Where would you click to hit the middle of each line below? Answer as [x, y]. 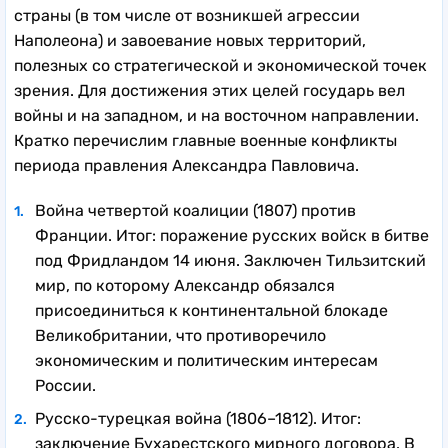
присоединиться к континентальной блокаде [211, 310]
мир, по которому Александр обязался [185, 285]
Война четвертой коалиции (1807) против [195, 210]
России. [65, 385]
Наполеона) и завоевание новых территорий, [190, 40]
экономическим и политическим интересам [206, 360]
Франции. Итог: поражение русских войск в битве [232, 235]
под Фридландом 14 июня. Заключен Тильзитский [230, 260]
